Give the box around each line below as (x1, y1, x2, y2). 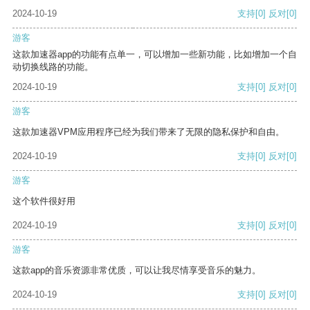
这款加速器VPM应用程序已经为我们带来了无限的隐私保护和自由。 (12, 127, 284, 138)
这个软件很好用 (12, 196, 75, 207)
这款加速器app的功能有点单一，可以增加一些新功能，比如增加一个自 (12, 49, 297, 60)
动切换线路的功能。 (12, 62, 93, 73)
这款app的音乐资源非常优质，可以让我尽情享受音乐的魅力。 (12, 265, 261, 276)
